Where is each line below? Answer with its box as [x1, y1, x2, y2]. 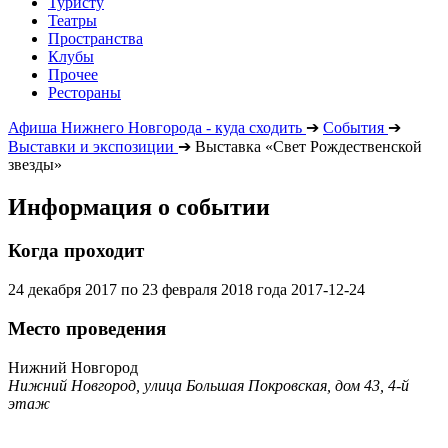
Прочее [48, 65, 98, 83]
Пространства [48, 29, 143, 47]
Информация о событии [8, 193, 270, 220]
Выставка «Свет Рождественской [195, 137, 422, 155]
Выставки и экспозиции [8, 137, 174, 155]
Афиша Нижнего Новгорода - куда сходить [8, 118, 302, 136]
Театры [48, 11, 97, 29]
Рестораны [48, 83, 121, 101]
